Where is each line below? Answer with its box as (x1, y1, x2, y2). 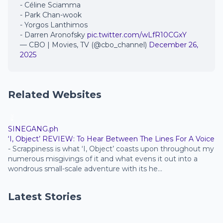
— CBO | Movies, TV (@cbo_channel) (20, 40, 149, 50)
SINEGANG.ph (8, 124, 58, 134)
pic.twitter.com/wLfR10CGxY (87, 30, 187, 40)
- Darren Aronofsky (20, 30, 87, 40)
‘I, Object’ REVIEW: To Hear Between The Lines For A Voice (8, 134, 215, 144)
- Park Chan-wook (20, 10, 82, 20)
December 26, (149, 40, 198, 50)
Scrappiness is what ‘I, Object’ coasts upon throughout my (12, 144, 214, 154)
